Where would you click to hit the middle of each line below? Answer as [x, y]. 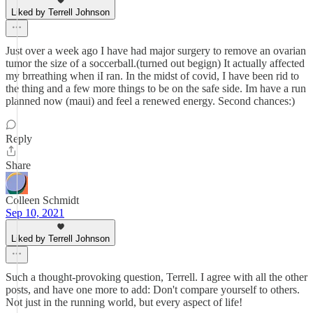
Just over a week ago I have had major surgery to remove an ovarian [156, 51]
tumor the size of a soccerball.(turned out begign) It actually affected [155, 63]
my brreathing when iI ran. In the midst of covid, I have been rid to [152, 76]
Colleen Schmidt [42, 200]
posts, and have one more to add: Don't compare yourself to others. [153, 290]
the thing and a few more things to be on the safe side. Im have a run [156, 88]
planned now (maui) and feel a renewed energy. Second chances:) [150, 101]
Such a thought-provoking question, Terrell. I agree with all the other [156, 277]
